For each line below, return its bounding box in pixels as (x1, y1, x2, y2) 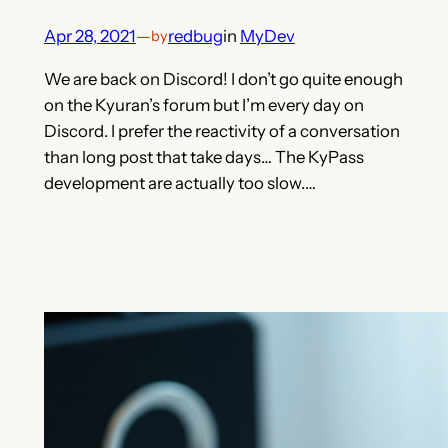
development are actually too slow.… (43, 172, 316, 193)
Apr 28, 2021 (43, 25, 136, 46)
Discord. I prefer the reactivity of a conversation (43, 120, 400, 141)
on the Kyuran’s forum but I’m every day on (43, 94, 364, 115)
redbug (167, 25, 223, 46)
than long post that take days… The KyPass (43, 146, 364, 167)
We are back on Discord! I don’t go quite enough (43, 68, 403, 89)
